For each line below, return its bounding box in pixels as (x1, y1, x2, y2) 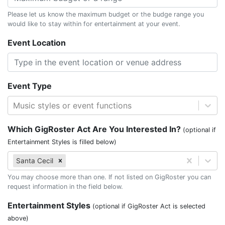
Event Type (8, 81, 52, 91)
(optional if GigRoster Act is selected (92, 202, 205, 210)
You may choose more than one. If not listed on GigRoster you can (8, 173, 211, 181)
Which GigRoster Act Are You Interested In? (8, 124, 183, 134)
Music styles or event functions (13, 100, 132, 110)
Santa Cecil (16, 157, 53, 165)
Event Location (8, 38, 66, 48)
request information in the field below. (8, 183, 123, 190)
